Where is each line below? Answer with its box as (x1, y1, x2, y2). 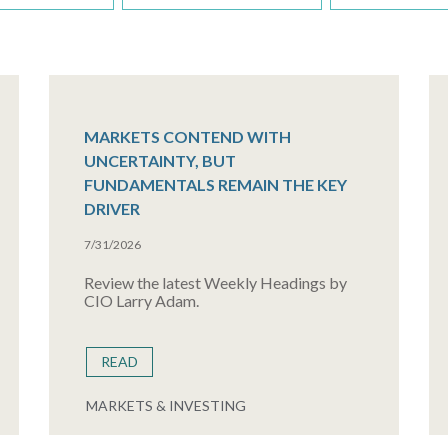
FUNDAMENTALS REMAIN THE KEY (83, 175, 347, 194)
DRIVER (83, 199, 140, 218)
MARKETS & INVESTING (85, 397, 246, 414)
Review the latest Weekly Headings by (83, 273, 347, 292)
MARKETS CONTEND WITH (83, 127, 291, 146)
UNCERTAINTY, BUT (83, 151, 236, 170)
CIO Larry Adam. (83, 291, 199, 310)
